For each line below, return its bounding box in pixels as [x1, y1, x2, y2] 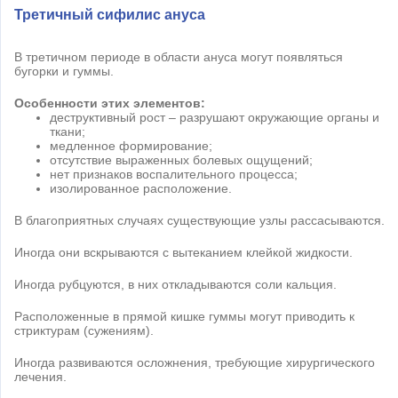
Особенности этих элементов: [14, 95, 205, 110]
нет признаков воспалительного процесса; [50, 166, 298, 181]
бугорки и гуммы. [14, 63, 114, 78]
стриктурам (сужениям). [14, 322, 154, 338]
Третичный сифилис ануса [14, 6, 205, 22]
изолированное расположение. [50, 180, 232, 195]
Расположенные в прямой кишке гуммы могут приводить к [14, 308, 354, 323]
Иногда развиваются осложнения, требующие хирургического [14, 354, 375, 370]
